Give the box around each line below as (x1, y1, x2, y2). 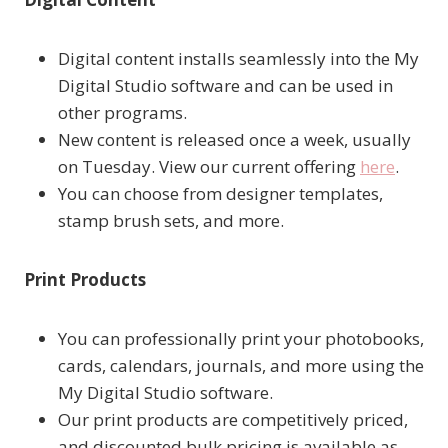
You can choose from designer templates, (58, 182, 383, 206)
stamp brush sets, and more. (58, 209, 284, 233)
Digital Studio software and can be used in (58, 74, 393, 98)
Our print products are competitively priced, (58, 408, 408, 432)
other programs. (58, 101, 187, 125)
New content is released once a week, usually (58, 128, 411, 152)
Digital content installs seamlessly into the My (58, 47, 419, 71)
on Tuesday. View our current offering (58, 155, 360, 179)
